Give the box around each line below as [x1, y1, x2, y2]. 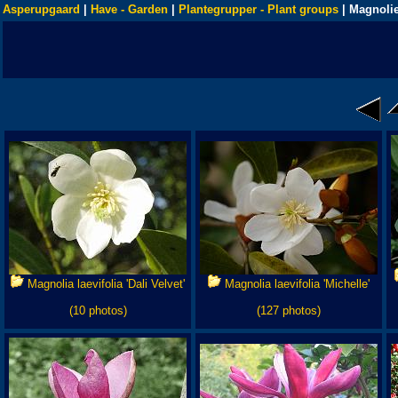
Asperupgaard [3, 3, 80, 16]
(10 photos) [68, 304, 127, 317]
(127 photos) [257, 304, 321, 317]
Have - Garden [91, 3, 168, 16]
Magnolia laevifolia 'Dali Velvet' [24, 277, 185, 291]
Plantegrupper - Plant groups [179, 3, 338, 16]
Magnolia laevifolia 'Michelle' [221, 277, 370, 291]
